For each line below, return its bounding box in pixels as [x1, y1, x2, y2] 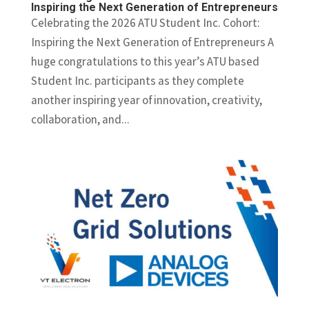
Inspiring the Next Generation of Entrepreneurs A [30, 34, 274, 50]
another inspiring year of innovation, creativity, [30, 92, 262, 108]
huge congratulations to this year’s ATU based [30, 53, 259, 69]
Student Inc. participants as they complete [30, 72, 244, 88]
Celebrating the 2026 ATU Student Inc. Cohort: [30, 14, 260, 30]
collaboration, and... [30, 111, 130, 127]
